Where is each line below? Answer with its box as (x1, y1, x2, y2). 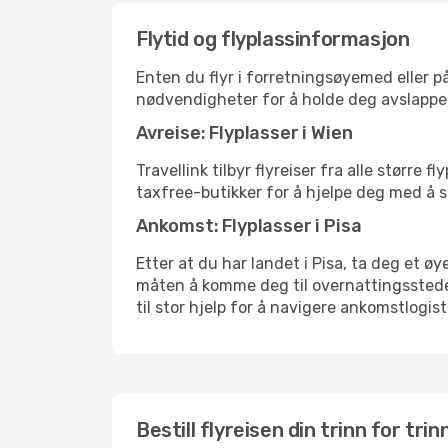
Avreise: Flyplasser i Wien (136, 122, 353, 144)
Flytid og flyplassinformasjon (136, 27, 410, 51)
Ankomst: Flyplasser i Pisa (136, 215, 362, 237)
